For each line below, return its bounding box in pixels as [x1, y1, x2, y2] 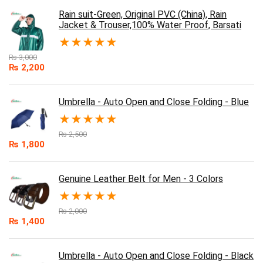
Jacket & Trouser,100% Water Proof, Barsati [59, 19, 241, 31]
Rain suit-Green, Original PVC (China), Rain [59, 8, 227, 20]
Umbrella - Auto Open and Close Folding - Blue [59, 96, 249, 107]
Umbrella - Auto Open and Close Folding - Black [59, 249, 254, 261]
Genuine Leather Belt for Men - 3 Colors [59, 173, 223, 184]
